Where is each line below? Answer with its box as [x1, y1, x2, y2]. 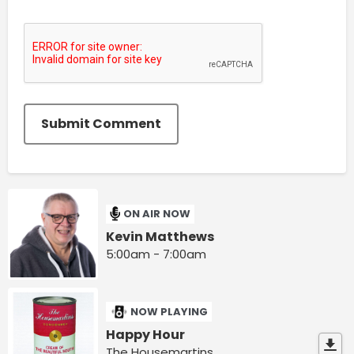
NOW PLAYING [130, 303, 209, 319]
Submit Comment [41, 115, 161, 134]
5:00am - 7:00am [106, 245, 207, 262]
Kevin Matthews [106, 227, 215, 246]
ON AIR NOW [123, 206, 191, 222]
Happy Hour [106, 325, 186, 344]
